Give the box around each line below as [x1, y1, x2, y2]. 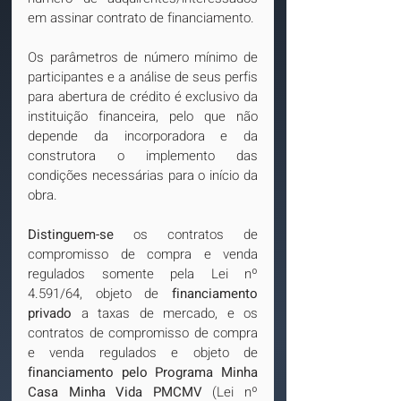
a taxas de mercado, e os [72, 303, 258, 323]
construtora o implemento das [28, 146, 258, 166]
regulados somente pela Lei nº [28, 264, 258, 284]
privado [28, 303, 72, 323]
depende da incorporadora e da [28, 126, 258, 146]
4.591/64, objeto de [28, 284, 172, 303]
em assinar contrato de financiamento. [28, 8, 254, 28]
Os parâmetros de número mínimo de [28, 47, 258, 67]
